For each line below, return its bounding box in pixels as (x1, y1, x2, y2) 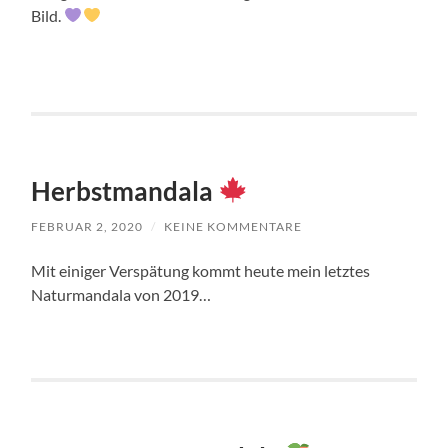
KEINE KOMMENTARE (164, 218, 303, 234)
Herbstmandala (31, 174, 219, 207)
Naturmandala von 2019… (31, 284, 212, 304)
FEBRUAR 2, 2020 (31, 218, 144, 234)
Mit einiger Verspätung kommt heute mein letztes (31, 260, 371, 280)
